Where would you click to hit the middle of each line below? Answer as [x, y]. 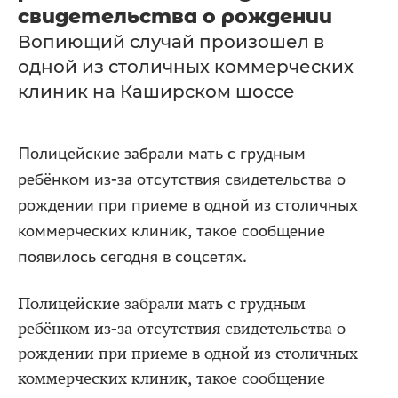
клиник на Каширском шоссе [156, 92]
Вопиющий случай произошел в [171, 42]
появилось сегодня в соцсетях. [132, 257]
